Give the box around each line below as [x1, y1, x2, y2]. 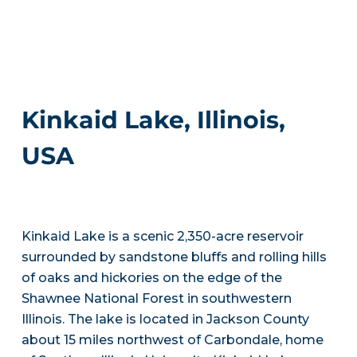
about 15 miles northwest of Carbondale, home [21, 332, 324, 347]
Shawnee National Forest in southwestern [21, 291, 292, 306]
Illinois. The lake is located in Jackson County [21, 312, 309, 327]
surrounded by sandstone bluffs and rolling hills [21, 249, 327, 265]
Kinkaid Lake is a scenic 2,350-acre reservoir [21, 229, 304, 244]
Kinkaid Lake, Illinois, [21, 105, 285, 135]
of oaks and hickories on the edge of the [21, 270, 282, 285]
